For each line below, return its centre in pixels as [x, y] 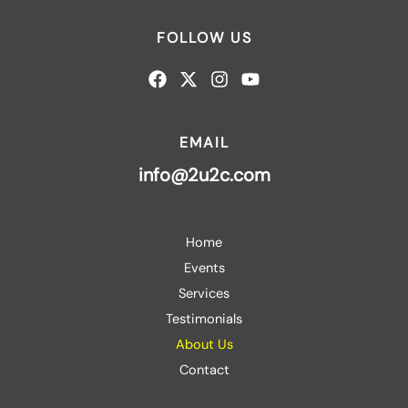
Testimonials [204, 320]
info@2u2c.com [204, 175]
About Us [204, 345]
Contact [204, 371]
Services [204, 294]
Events [204, 269]
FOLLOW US [204, 38]
